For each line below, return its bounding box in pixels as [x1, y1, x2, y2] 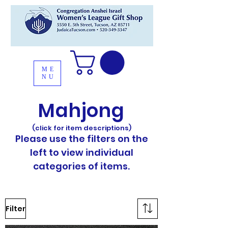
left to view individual [30, 146, 133, 159]
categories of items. [33, 160, 130, 173]
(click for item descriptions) [32, 123, 131, 133]
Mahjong [38, 97, 125, 124]
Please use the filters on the [15, 132, 148, 146]
